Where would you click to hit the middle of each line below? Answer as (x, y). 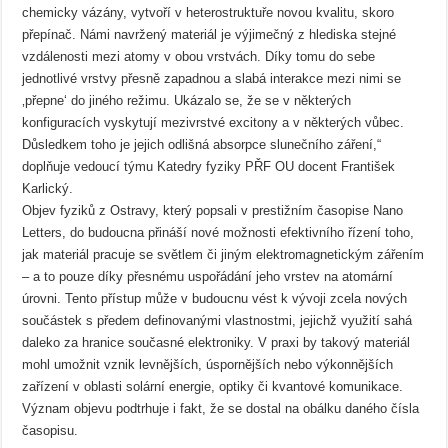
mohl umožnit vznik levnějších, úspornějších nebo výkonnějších (208, 364)
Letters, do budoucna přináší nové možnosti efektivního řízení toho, (218, 232)
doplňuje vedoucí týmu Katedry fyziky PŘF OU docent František (209, 166)
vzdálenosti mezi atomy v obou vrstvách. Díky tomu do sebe (199, 56)
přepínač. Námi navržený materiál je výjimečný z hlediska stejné (209, 34)
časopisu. (50, 430)
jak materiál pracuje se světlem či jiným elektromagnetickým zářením (223, 254)
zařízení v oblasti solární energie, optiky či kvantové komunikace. (213, 386)
